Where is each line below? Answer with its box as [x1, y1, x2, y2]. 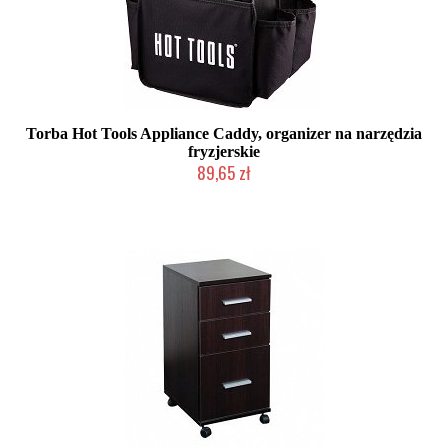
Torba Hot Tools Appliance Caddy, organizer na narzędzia [26, 125, 422, 142]
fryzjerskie [188, 143, 260, 160]
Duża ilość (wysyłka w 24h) [153, 186, 295, 198]
